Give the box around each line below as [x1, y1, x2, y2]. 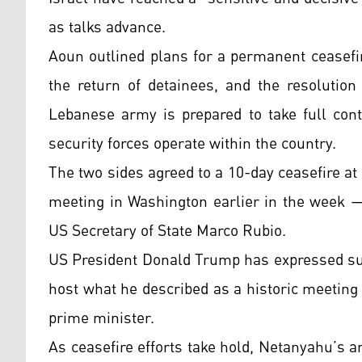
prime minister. [48, 303, 154, 335]
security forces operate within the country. [48, 128, 336, 160]
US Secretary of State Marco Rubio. [48, 216, 286, 247]
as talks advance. [48, 12, 166, 44]
